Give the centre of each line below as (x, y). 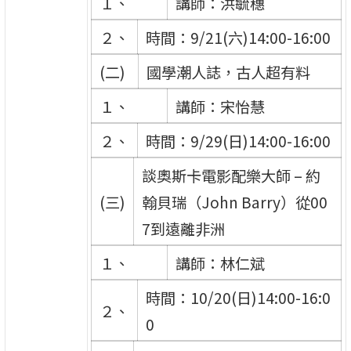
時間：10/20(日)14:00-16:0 (238, 297)
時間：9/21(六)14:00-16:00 (238, 37)
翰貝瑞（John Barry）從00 (234, 202)
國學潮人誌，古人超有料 (228, 72)
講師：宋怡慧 (220, 106)
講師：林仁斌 (220, 263)
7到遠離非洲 (183, 228)
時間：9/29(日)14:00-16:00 (238, 141)
